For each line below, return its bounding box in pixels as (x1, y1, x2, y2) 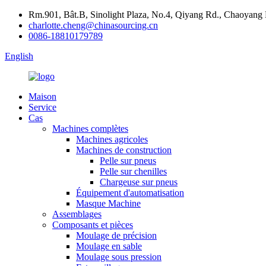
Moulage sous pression (76, 252, 161, 262)
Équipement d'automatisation (76, 188, 184, 198)
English (5, 51, 33, 61)
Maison (28, 91, 56, 102)
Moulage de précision (76, 230, 157, 240)
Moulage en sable (76, 241, 142, 251)
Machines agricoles (76, 134, 148, 144)
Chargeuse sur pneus (100, 177, 178, 187)
